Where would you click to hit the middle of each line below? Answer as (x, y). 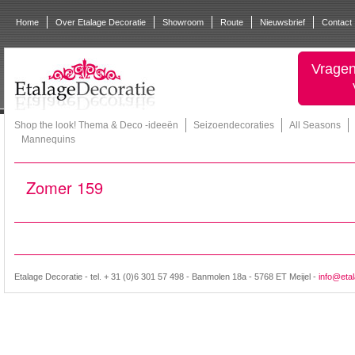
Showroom (183, 22)
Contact (337, 22)
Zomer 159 (65, 187)
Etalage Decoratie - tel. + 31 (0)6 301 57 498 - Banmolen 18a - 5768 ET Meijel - (166, 277)
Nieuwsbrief (282, 22)
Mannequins (48, 139)
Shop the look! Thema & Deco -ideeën (96, 125)
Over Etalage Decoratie (101, 22)
